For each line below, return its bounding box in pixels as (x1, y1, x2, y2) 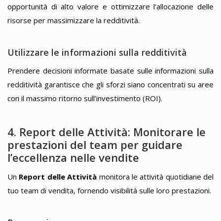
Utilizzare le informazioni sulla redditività (7, 46, 187, 58)
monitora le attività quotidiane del (97, 172, 214, 182)
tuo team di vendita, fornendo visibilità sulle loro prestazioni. (7, 185, 211, 195)
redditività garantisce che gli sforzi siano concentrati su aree (7, 79, 214, 90)
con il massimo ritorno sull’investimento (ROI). (7, 93, 162, 104)
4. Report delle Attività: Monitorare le (7, 124, 206, 139)
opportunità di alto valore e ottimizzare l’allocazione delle (7, 1, 214, 12)
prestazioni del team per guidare (7, 137, 183, 152)
